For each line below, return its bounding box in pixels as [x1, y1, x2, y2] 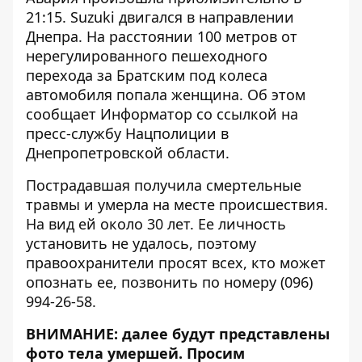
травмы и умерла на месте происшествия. [26, 195, 328, 214]
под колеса [189, 65, 267, 85]
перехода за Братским [26, 65, 189, 85]
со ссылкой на [192, 104, 298, 124]
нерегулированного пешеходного [26, 46, 267, 65]
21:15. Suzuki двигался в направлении [26, 7, 294, 27]
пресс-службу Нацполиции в [26, 124, 229, 143]
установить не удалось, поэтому [26, 234, 256, 253]
